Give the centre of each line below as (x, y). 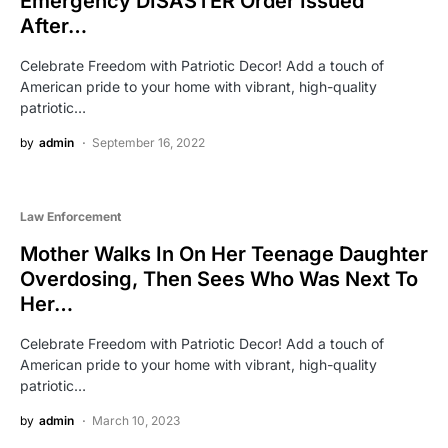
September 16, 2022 (148, 143)
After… (53, 26)
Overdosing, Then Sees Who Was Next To (219, 279)
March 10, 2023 (136, 421)
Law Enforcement (70, 217)
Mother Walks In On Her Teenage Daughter (224, 254)
